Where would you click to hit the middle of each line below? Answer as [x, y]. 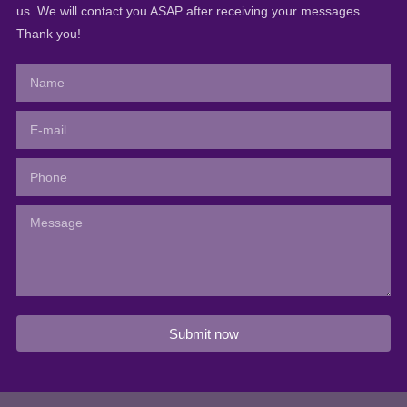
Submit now [203, 333]
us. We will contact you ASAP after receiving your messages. [189, 11]
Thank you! [48, 34]
